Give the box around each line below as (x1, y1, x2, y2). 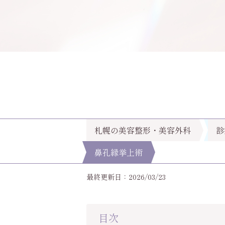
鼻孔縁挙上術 (94, 146, 143, 158)
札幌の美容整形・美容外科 (94, 124, 191, 136)
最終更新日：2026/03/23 (86, 172, 166, 182)
